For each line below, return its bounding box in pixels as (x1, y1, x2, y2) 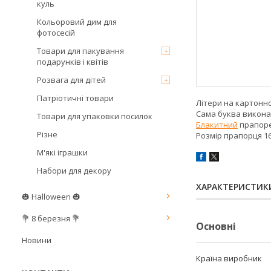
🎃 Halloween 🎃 (22, 191, 80, 202)
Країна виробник (196, 253, 262, 264)
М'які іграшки (37, 147, 88, 158)
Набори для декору (37, 165, 111, 176)
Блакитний (196, 119, 238, 131)
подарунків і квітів (37, 56, 108, 67)
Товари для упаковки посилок (37, 111, 152, 122)
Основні (196, 220, 236, 233)
